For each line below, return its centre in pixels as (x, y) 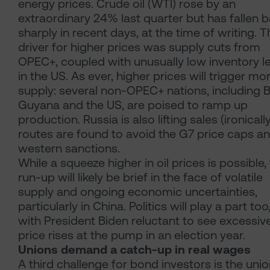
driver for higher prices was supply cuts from (139, 47)
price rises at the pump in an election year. (132, 235)
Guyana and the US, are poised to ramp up (133, 105)
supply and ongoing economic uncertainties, (138, 192)
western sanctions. (69, 149)
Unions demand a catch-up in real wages (134, 250)
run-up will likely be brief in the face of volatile (140, 177)
